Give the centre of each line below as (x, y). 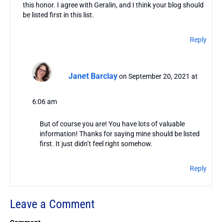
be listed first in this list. (58, 15)
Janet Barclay (93, 76)
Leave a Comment (52, 204)
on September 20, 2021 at (158, 76)
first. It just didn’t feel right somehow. (96, 144)
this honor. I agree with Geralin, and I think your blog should (113, 5)
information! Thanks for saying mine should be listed (119, 134)
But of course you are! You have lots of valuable (112, 124)
